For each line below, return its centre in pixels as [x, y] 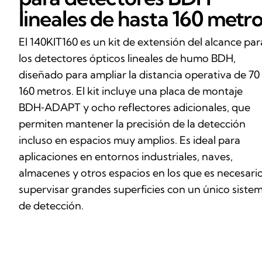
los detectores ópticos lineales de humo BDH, [127, 58]
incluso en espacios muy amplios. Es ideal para [130, 140]
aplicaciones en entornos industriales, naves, [126, 157]
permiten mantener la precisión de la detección [132, 124]
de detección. [51, 206]
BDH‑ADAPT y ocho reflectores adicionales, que [135, 108]
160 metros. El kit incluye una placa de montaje [131, 91]
